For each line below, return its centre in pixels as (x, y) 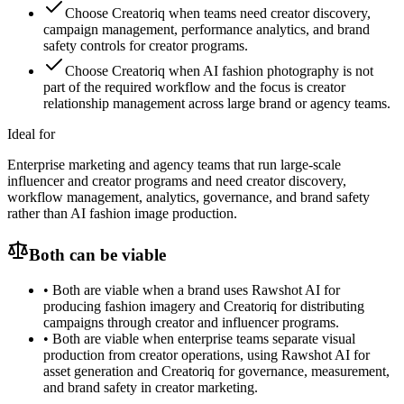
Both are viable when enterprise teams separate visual (204, 338)
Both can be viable (97, 254)
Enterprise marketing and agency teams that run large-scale (174, 165)
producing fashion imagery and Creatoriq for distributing (204, 306)
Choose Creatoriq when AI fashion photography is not (219, 71)
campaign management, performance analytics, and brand (207, 30)
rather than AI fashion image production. (122, 214)
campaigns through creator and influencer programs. (191, 322)
